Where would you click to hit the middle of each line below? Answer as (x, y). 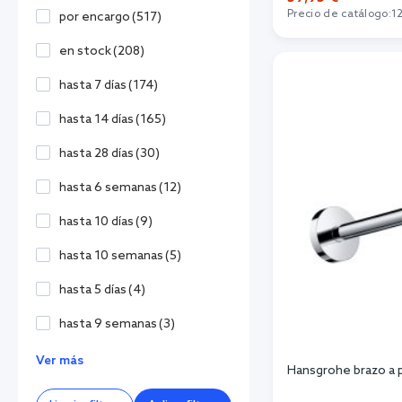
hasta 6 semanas (108, 188)
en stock (85, 51)
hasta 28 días (96, 153)
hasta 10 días (96, 222)
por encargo (95, 17)
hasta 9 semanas (108, 324)
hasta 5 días (93, 290)
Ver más (60, 361)
